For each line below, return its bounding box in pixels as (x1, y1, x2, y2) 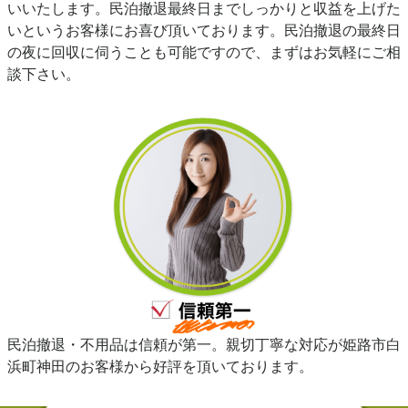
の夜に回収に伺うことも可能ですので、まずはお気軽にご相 (7, 43, 401, 62)
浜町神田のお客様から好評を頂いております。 (7, 356, 313, 375)
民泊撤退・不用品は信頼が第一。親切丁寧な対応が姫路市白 (7, 334, 401, 353)
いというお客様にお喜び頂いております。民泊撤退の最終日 (7, 21, 401, 40)
